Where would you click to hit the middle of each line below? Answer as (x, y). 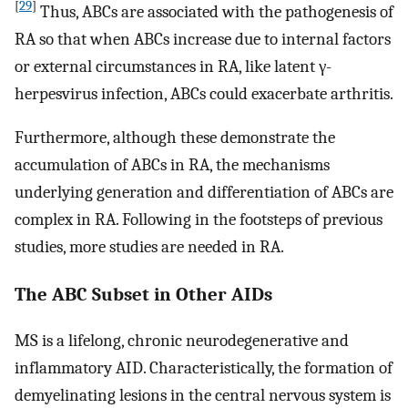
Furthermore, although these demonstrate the (175, 138)
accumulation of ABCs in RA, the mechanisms (172, 165)
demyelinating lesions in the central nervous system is (203, 395)
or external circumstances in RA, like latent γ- (173, 66)
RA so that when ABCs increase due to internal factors (203, 39)
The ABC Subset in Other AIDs (143, 294)
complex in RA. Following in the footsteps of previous (199, 220)
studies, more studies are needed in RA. (149, 247)
